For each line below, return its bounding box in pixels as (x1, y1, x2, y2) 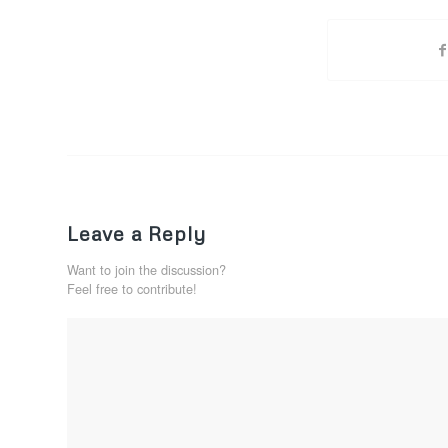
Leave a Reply (67, 221, 206, 246)
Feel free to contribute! (67, 279, 197, 299)
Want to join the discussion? (67, 260, 226, 280)
